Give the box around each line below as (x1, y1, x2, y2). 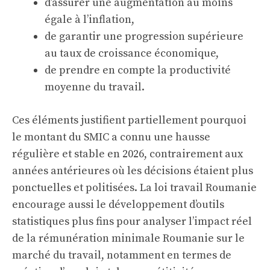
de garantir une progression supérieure (45, 30, 243, 43)
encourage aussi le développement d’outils (12, 198, 224, 212)
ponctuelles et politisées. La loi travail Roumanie (12, 181, 257, 195)
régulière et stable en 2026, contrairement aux (12, 147, 243, 161)
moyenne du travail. (45, 80, 145, 94)
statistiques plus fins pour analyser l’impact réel (12, 215, 252, 228)
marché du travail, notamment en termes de (12, 248, 231, 262)
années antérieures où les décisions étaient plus (12, 164, 253, 178)
